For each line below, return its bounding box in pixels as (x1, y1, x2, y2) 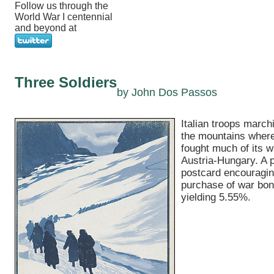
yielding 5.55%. (181, 191, 251, 204)
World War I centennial (15, 12, 113, 22)
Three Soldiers (15, 74, 117, 91)
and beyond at (15, 23, 76, 33)
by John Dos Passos (117, 86, 217, 98)
